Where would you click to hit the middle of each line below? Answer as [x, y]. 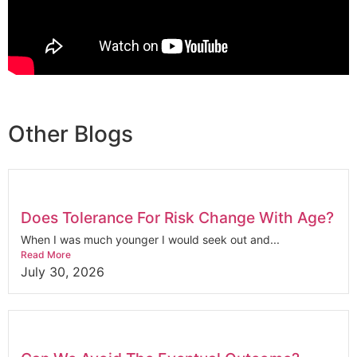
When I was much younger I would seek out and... [150, 239]
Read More [46, 254]
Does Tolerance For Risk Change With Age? [177, 217]
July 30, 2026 [63, 271]
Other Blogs [71, 133]
